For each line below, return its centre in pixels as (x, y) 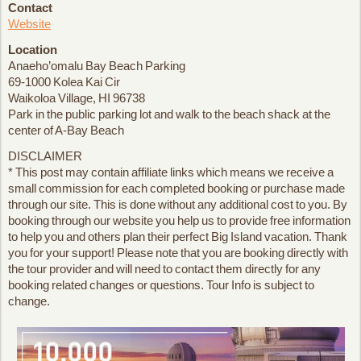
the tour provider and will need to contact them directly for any (164, 268)
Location (33, 49)
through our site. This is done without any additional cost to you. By (178, 204)
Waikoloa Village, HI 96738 (77, 98)
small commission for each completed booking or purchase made (176, 188)
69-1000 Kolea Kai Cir (64, 81)
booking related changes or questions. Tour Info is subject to (161, 284)
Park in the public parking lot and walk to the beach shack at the (169, 114)
